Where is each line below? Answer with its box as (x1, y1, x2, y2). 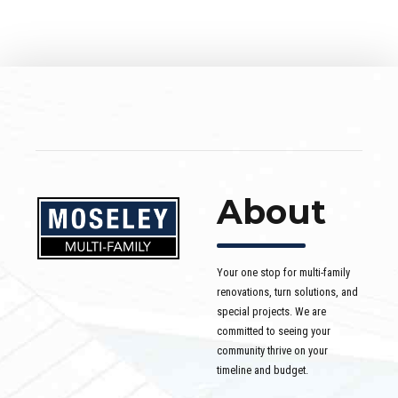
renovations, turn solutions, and (217, 284, 358, 298)
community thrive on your (217, 343, 328, 357)
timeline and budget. (217, 362, 308, 377)
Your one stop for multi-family (217, 265, 350, 279)
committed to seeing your (217, 323, 330, 338)
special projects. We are (217, 304, 326, 318)
